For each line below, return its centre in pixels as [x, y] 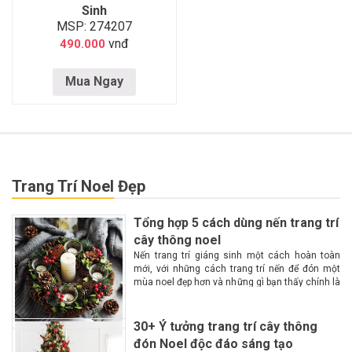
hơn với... [153, 309]
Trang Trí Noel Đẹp [79, 187]
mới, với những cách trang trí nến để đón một [237, 269]
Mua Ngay [94, 82]
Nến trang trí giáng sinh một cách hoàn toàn [237, 256]
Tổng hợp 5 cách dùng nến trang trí [236, 223]
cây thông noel [177, 240]
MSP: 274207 [94, 26]
